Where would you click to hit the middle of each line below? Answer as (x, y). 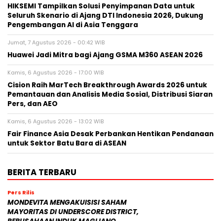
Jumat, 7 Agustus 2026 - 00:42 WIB (56, 43)
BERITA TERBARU (42, 172)
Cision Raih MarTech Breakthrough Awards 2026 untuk (107, 85)
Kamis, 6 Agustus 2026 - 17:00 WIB (55, 73)
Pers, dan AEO (33, 104)
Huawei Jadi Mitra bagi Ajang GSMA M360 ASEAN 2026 (105, 55)
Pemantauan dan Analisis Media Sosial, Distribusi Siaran (110, 95)
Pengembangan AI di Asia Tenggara (73, 25)
